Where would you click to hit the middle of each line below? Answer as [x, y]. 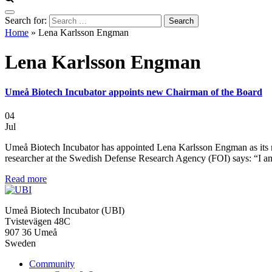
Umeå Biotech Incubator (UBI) [65, 211]
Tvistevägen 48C [38, 222]
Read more [26, 179]
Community [52, 264]
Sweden [20, 243]
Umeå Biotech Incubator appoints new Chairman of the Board [134, 92]
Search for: [26, 20]
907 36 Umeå [31, 233]
